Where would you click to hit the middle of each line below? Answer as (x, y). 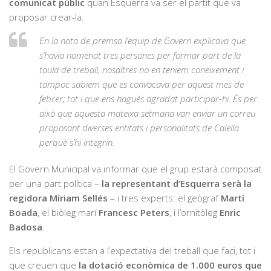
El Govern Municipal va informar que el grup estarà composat (135, 168)
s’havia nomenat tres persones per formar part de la (140, 55)
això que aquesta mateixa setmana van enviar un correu (147, 113)
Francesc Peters (134, 212)
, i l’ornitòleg (194, 212)
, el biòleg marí (68, 212)
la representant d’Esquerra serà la (177, 183)
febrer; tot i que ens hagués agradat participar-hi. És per (148, 98)
